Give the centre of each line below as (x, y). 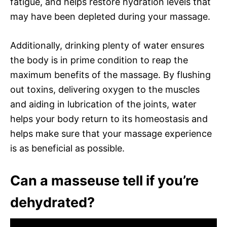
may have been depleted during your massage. (110, 16)
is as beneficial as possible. (67, 148)
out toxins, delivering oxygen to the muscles (105, 89)
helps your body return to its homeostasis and (109, 119)
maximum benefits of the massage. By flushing (110, 74)
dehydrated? (52, 202)
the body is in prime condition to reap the (99, 60)
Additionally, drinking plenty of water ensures (107, 45)
